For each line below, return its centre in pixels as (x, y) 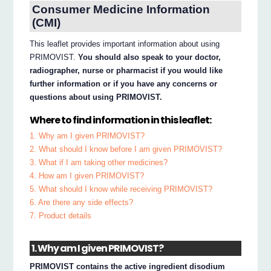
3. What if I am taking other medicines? (99, 163)
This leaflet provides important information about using (125, 44)
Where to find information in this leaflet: (121, 120)
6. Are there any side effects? (82, 203)
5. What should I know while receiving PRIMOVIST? (121, 189)
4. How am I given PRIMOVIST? (87, 176)
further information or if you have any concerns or (124, 84)
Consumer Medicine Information (121, 10)
